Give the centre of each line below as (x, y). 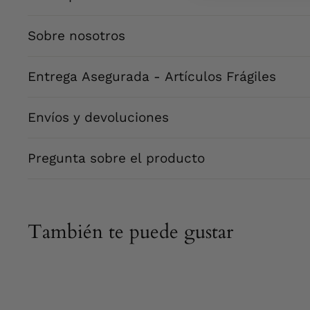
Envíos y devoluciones (98, 117)
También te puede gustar (130, 232)
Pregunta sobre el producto (116, 158)
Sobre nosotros (76, 36)
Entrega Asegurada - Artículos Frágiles (152, 76)
